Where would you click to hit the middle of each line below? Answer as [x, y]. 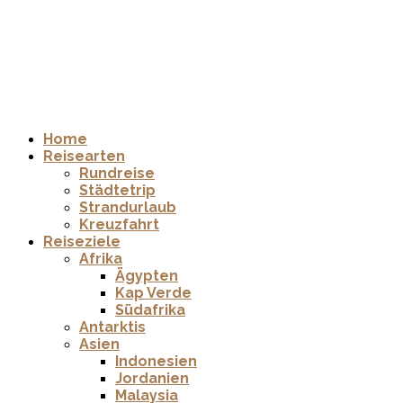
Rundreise [117, 174]
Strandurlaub [128, 208]
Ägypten [147, 276]
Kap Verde [153, 293]
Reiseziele [82, 242]
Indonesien [156, 362]
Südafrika [150, 310]
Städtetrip [117, 191]
